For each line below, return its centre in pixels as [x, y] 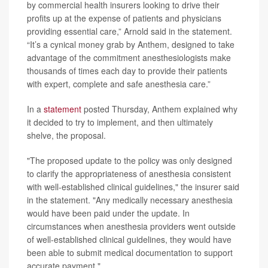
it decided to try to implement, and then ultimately [120, 122]
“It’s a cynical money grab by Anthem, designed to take [131, 44]
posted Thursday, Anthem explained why [159, 109]
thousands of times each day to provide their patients [127, 70]
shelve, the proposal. [66, 135]
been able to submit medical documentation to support [130, 252]
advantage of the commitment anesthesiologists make [129, 57]
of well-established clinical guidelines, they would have [129, 239]
